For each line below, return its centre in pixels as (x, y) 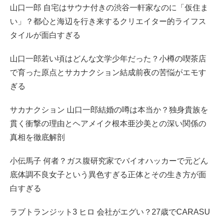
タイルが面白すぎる (45, 35)
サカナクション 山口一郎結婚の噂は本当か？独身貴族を (109, 110)
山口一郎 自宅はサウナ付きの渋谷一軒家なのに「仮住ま (109, 7)
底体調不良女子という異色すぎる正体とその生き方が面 (108, 174)
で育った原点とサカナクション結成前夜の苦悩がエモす (108, 72)
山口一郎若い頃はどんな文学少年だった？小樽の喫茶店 (108, 58)
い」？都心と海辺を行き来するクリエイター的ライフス (108, 21)
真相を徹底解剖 (37, 137)
